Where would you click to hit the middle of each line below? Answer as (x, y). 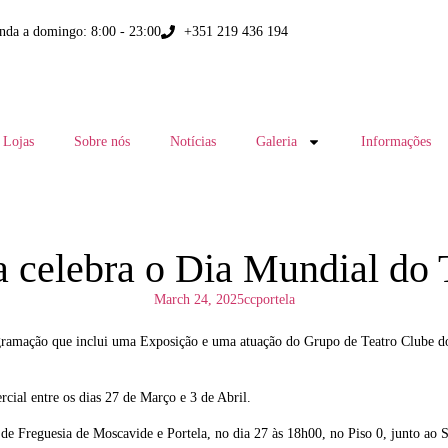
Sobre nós (101, 141)
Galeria (276, 141)
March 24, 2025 (198, 299)
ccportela (269, 299)
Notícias (192, 141)
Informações (395, 141)
